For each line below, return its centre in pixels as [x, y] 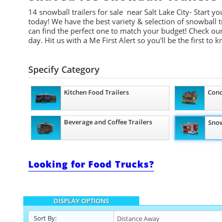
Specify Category [64, 69]
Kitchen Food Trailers [96, 92]
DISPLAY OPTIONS [81, 201]
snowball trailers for [73, 12]
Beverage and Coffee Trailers [108, 122]
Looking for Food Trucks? [91, 164]
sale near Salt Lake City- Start [160, 12]
